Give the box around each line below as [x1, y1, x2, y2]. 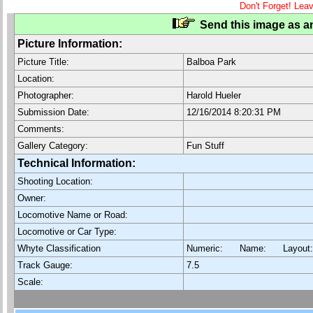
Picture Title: [17, 57, 69, 67]
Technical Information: [17, 157, 147, 169]
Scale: [17, 277, 43, 287]
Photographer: [17, 90, 74, 101]
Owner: [17, 193, 46, 203]
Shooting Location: [17, 176, 93, 187]
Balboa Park [187, 57, 236, 67]
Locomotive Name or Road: [17, 210, 128, 220]
